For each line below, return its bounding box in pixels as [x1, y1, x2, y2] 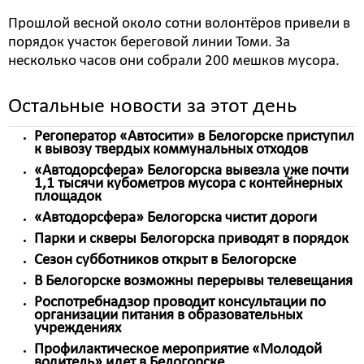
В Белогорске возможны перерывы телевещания [34, 274, 353, 289]
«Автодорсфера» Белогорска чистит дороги [34, 210, 317, 226]
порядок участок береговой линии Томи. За [8, 35, 290, 50]
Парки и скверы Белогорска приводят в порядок [34, 232, 349, 247]
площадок [34, 189, 102, 205]
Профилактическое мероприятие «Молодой [34, 342, 322, 357]
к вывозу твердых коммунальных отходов [34, 142, 308, 158]
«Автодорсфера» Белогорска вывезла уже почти [34, 163, 349, 179]
